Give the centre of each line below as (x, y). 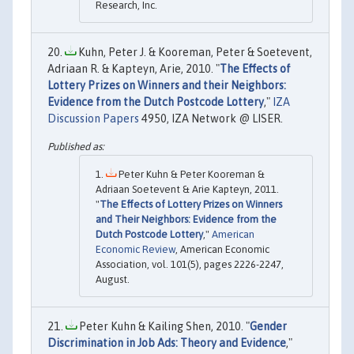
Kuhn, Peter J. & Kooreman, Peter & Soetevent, (194, 52)
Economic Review (136, 250)
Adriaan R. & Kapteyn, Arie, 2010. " (134, 68)
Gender (268, 327)
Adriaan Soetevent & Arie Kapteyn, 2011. (187, 190)
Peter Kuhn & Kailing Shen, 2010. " (163, 327)
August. (113, 280)
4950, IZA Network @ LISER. (211, 118)
